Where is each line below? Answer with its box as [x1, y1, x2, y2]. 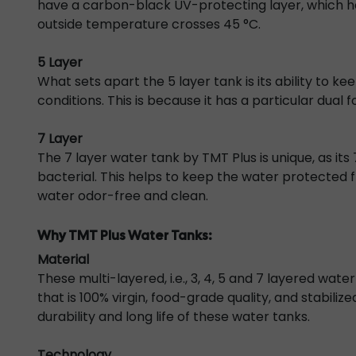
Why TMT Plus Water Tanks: [37, 227, 211, 244]
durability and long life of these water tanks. [37, 308, 310, 326]
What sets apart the [37, 72, 168, 91]
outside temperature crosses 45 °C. [37, 15, 261, 33]
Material [37, 250, 89, 269]
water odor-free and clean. [37, 187, 208, 205]
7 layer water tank [64, 149, 180, 167]
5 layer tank [168, 72, 242, 91]
